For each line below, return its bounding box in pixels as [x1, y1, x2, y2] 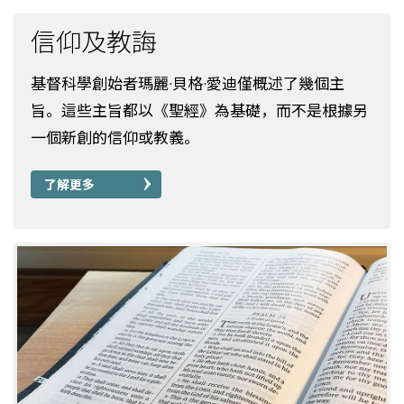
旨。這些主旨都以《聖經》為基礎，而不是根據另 [31, 100, 368, 121]
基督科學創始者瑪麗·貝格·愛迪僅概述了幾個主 [31, 73, 344, 94]
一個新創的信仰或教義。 [31, 127, 199, 148]
